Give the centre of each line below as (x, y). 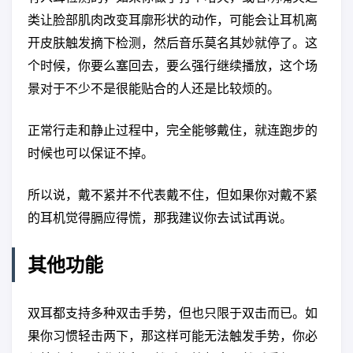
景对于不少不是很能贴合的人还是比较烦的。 (154, 88)
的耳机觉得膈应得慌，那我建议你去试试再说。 (160, 217)
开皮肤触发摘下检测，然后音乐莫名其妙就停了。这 (173, 42)
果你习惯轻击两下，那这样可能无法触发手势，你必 (173, 335)
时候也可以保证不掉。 (91, 152)
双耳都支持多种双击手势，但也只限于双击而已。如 (173, 312)
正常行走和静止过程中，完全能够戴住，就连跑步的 (173, 130)
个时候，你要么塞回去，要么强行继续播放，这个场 (173, 65)
